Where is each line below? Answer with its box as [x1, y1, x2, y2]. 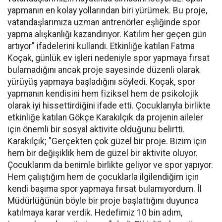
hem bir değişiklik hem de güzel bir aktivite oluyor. [7, 148, 198, 158]
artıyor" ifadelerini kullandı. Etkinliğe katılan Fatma [7, 41, 195, 51]
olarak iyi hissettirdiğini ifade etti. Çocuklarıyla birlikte [7, 100, 211, 111]
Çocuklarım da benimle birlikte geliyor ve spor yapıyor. [7, 160, 213, 170]
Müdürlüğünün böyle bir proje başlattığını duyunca [7, 195, 199, 206]
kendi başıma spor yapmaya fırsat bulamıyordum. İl [7, 183, 202, 194]
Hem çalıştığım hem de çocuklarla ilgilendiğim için [7, 171, 199, 182]
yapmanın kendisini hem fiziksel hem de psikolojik [7, 88, 199, 99]
